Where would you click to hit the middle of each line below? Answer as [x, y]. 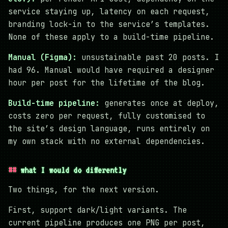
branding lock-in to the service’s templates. [109, 24]
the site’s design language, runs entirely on [109, 129]
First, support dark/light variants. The [97, 210]
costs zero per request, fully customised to [107, 116]
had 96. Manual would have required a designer [111, 70]
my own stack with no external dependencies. [107, 141]
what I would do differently [73, 170]
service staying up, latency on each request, [109, 11]
